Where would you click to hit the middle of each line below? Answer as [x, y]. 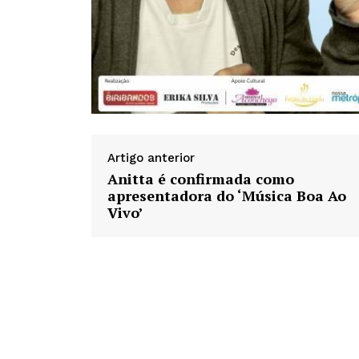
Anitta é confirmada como [201, 179]
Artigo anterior [151, 158]
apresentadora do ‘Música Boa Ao [227, 196]
